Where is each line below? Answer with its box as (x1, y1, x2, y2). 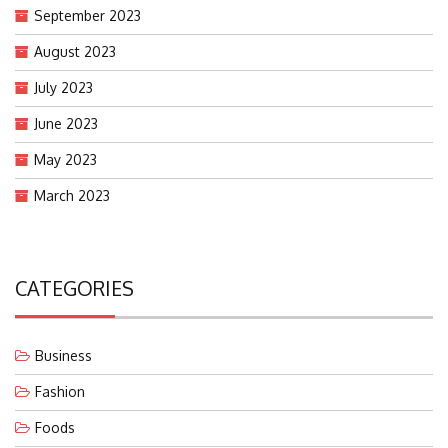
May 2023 (34, 150, 97, 168)
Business (35, 346, 92, 364)
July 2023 (34, 78, 93, 96)
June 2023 (34, 114, 98, 132)
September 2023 (34, 6, 141, 24)
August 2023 (34, 42, 116, 60)
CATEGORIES (15, 274, 134, 301)
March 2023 (34, 186, 110, 204)
